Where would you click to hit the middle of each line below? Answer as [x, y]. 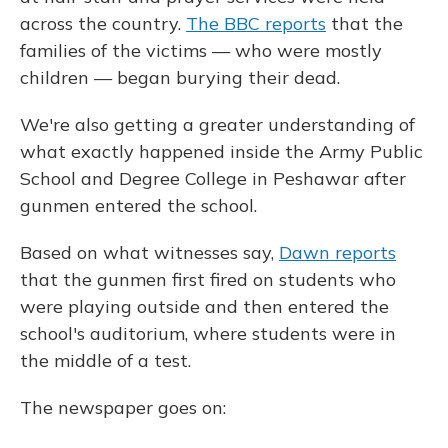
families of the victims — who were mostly [201, 50]
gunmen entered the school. [138, 205]
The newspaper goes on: [123, 407]
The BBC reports [256, 23]
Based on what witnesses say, [149, 252]
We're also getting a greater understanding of [217, 124]
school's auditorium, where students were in [208, 333]
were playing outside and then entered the [204, 306]
